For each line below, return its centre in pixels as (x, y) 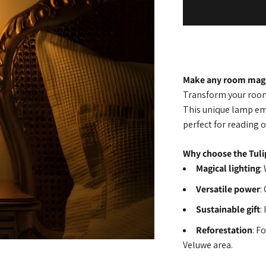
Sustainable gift (228, 210)
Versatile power (228, 189)
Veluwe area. (208, 245)
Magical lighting (228, 169)
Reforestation (224, 230)
